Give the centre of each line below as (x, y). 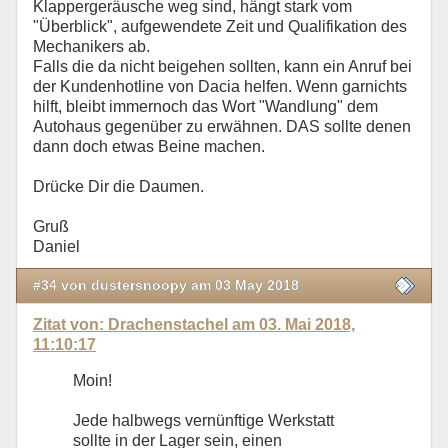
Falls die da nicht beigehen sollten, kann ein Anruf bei (222, 66)
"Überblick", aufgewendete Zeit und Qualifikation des (220, 26)
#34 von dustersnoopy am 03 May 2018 (166, 284)
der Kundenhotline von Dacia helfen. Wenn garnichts (220, 86)
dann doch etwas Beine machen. (149, 146)
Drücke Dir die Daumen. (118, 186)
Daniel (56, 246)
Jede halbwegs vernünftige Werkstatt (203, 420)
